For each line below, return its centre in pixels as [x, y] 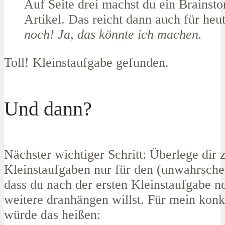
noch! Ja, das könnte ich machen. [113, 35]
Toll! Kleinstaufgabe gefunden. [86, 62]
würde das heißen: [52, 215]
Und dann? [48, 109]
